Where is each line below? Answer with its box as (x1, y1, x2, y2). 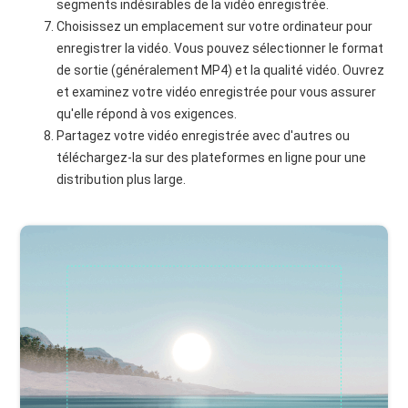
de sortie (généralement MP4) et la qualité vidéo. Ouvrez (56, 63, 385, 77)
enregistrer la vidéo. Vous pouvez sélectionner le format (56, 41, 384, 56)
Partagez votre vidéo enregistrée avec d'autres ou (56, 128, 351, 143)
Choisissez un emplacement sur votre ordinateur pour (56, 19, 373, 34)
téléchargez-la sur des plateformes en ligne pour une (56, 150, 367, 165)
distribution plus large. (56, 172, 187, 187)
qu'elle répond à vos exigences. (56, 107, 238, 121)
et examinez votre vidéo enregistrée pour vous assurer (56, 85, 377, 99)
